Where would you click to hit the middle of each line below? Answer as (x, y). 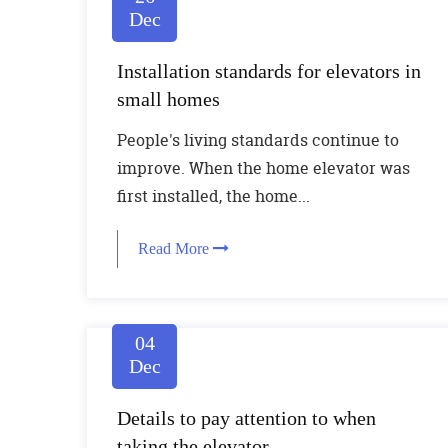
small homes (168, 99)
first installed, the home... (213, 196)
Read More (175, 248)
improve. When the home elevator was (263, 168)
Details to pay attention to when (246, 418)
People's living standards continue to (258, 140)
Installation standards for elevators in (269, 71)
